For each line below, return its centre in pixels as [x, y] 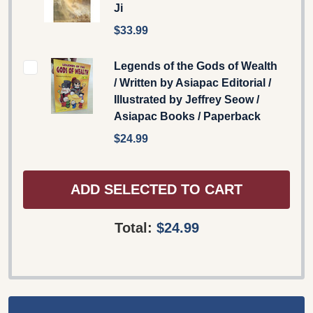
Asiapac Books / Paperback [187, 116]
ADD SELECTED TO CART [156, 190]
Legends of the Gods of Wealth [196, 66]
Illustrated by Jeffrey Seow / [187, 99]
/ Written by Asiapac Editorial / [192, 82]
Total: [135, 227]
